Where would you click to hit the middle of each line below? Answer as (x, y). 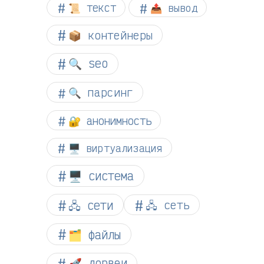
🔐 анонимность (110, 120)
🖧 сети (91, 205)
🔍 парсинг (101, 93)
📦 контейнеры (110, 35)
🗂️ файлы (95, 234)
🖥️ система (101, 176)
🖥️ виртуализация (115, 148)
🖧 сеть (167, 205)
